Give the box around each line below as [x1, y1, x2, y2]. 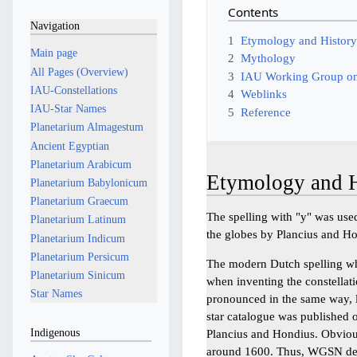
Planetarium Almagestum [29, 120, 143, 134]
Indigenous [29, 325, 80, 339]
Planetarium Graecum [29, 194, 128, 208]
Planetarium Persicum [29, 249, 129, 263]
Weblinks [241, 87, 288, 101]
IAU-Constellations [29, 83, 117, 96]
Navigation [29, 18, 80, 32]
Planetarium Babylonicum [29, 175, 147, 189]
